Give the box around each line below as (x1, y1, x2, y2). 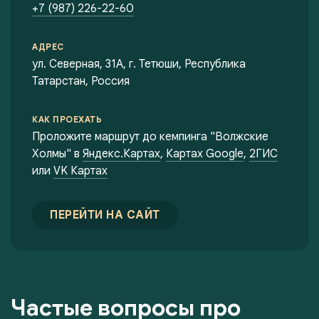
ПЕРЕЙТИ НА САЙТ (50, 207, 160, 222)
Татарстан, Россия (32, 73, 130, 88)
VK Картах (53, 163, 108, 178)
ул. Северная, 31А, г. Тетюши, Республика (32, 56, 246, 71)
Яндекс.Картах (83, 146, 160, 161)
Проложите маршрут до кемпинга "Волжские (32, 129, 268, 144)
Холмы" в (32, 146, 83, 161)
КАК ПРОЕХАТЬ (32, 113, 102, 125)
